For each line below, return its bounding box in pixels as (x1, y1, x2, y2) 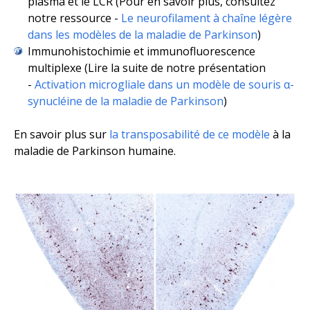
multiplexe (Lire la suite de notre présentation (28, 60, 266, 76)
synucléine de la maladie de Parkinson (28, 93, 224, 109)
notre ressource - (28, 10, 121, 26)
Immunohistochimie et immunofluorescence (28, 44, 255, 60)
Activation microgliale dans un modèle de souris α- (35, 77, 294, 93)
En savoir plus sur (14, 127, 109, 143)
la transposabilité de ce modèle (109, 127, 270, 143)
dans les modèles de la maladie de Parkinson (28, 27, 257, 43)
